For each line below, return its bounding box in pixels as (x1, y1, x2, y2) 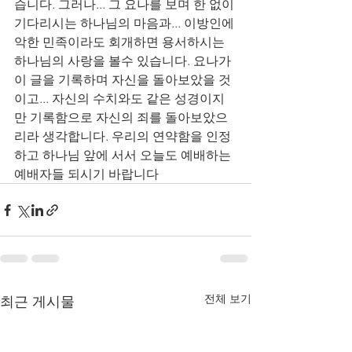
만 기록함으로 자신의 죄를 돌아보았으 (14, 109, 228, 126)
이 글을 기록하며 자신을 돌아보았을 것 (14, 71, 231, 88)
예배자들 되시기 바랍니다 (14, 166, 159, 182)
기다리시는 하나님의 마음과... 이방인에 (14, 15, 237, 31)
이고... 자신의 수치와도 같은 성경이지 (14, 90, 225, 107)
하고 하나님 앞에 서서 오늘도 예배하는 (14, 147, 234, 163)
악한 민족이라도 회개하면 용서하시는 (14, 34, 228, 50)
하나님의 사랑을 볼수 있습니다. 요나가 (14, 53, 234, 69)
